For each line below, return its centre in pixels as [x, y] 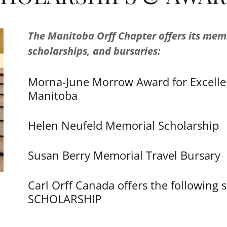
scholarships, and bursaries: [94, 51]
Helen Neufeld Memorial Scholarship [123, 125]
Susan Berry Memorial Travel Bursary [124, 155]
